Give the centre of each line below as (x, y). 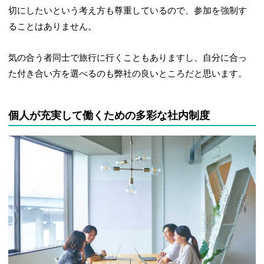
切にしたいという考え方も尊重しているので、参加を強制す (128, 10)
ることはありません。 (53, 26)
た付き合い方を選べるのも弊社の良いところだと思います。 (128, 73)
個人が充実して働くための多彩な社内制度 (109, 115)
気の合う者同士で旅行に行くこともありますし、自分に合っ (128, 57)
